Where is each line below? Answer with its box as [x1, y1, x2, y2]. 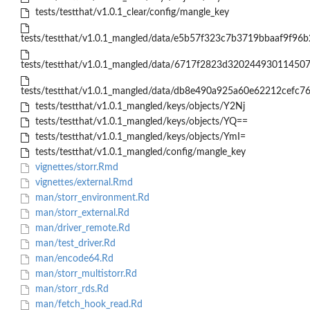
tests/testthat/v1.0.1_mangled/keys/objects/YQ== [32, 117, 248, 127]
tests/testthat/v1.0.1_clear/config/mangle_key [32, 8, 229, 18]
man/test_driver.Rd [32, 239, 116, 249]
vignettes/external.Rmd [32, 178, 133, 188]
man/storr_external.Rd [32, 208, 129, 219]
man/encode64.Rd [32, 254, 113, 264]
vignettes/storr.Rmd [32, 163, 118, 173]
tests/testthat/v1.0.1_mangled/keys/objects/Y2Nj [32, 102, 245, 112]
